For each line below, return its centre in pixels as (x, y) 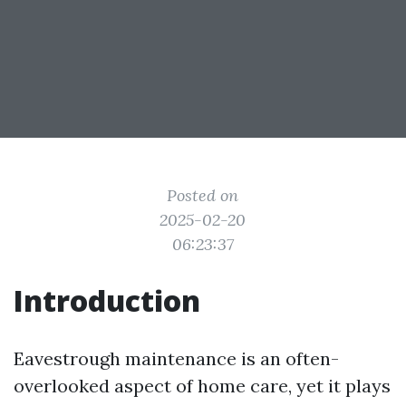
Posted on (203, 195)
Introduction (107, 300)
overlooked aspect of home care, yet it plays (202, 386)
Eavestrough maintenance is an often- (176, 358)
